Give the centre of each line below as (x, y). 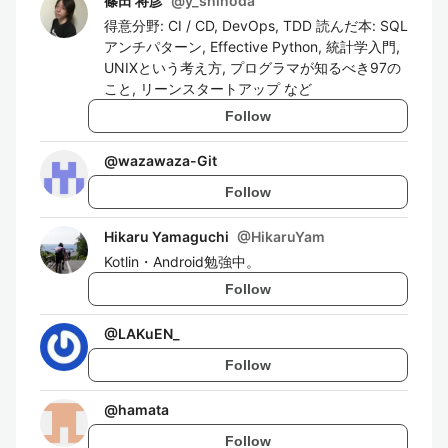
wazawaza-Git (167, 160)
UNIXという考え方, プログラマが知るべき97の (252, 67)
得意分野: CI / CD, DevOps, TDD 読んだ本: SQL (256, 25)
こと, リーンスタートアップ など (208, 88)
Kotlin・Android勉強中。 (182, 261)
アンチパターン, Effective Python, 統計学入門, (252, 46)
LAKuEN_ (149, 333)
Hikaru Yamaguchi (166, 236)
